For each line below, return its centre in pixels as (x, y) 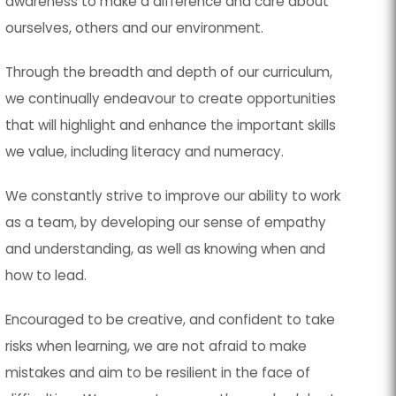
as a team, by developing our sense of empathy (166, 222)
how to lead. (46, 275)
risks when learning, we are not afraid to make (156, 346)
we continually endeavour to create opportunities (171, 99)
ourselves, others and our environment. (135, 28)
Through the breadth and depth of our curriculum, (169, 72)
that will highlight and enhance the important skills (171, 125)
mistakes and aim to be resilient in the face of (158, 373)
